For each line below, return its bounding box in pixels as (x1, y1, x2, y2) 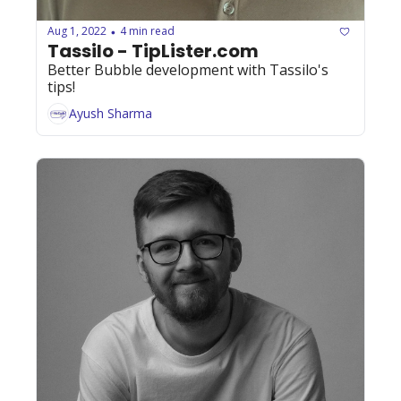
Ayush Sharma (69, 105, 152, 123)
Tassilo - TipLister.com (47, 38, 259, 64)
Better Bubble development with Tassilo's (47, 59, 328, 80)
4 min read (120, 23, 175, 39)
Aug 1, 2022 (47, 23, 107, 39)
